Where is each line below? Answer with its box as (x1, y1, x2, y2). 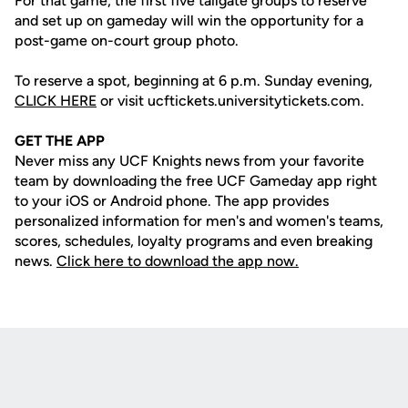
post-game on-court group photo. (15, 32, 239, 49)
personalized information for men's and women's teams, (15, 212, 383, 229)
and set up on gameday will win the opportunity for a (15, 12, 363, 29)
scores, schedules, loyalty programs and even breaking (15, 232, 372, 250)
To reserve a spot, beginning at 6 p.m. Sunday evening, (15, 72, 372, 89)
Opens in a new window (100, 380, 249, 396)
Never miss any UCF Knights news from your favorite (15, 152, 364, 169)
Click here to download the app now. (56, 252, 299, 270)
